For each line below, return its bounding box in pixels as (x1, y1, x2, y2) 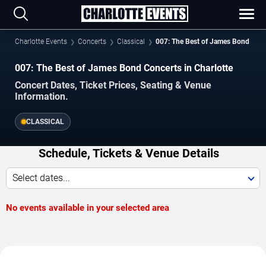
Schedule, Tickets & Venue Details (38, 145, 219, 160)
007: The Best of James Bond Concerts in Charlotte (15, 62, 233, 74)
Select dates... (12, 172, 70, 183)
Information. (15, 90, 68, 102)
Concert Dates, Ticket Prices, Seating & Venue (15, 79, 211, 91)
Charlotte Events (15, 37, 67, 46)
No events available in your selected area (6, 202, 169, 213)
